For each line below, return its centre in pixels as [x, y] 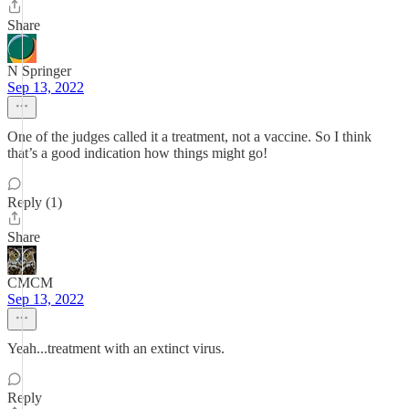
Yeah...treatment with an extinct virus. [116, 348]
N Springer [39, 71]
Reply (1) [35, 202]
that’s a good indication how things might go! [137, 153]
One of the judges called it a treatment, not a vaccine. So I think [189, 136]
